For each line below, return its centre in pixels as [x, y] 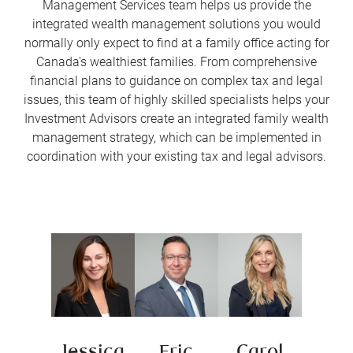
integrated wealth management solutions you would [176, 24]
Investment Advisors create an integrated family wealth [176, 119]
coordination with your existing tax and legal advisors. [176, 157]
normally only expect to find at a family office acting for [176, 43]
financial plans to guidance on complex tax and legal [176, 81]
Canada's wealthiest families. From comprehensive [176, 62]
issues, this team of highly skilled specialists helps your [176, 100]
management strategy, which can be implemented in [176, 138]
